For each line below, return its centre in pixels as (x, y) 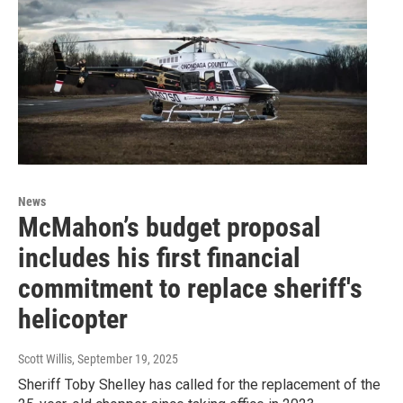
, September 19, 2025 (125, 358)
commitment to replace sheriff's (190, 288)
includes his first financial (159, 257)
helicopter (73, 318)
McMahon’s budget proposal (170, 227)
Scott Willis (45, 358)
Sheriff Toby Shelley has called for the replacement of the (199, 384)
